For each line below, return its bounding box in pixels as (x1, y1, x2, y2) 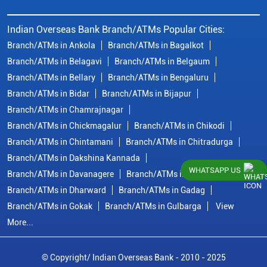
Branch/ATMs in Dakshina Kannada (7, 153, 140, 163)
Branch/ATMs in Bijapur (102, 89, 191, 99)
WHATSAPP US (189, 166, 241, 175)
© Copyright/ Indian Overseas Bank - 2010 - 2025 (41, 253, 226, 263)
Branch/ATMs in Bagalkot (108, 41, 204, 51)
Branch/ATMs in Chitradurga (126, 137, 233, 147)
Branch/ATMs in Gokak (7, 201, 92, 212)
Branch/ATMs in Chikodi (134, 121, 225, 131)
